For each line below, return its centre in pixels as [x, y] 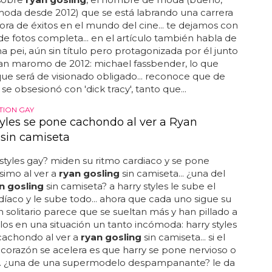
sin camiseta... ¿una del [172, 173]
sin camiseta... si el [183, 237]
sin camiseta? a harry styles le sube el [129, 186]
